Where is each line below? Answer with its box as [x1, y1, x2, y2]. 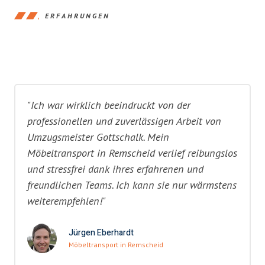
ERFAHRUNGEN [45, 11, 110, 20]
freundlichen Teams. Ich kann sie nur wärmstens [27, 177, 237, 192]
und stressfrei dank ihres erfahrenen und [27, 161, 203, 176]
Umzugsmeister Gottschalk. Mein [27, 130, 169, 144]
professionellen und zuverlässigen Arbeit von [27, 114, 221, 128]
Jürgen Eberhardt [69, 227, 134, 240]
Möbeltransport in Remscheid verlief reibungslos [27, 146, 237, 160]
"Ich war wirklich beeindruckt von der [27, 98, 190, 112]
